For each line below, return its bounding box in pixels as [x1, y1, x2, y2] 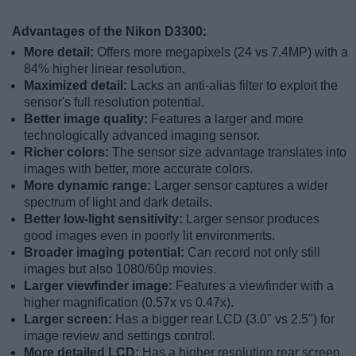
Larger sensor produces [186, 211, 319, 226]
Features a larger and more [151, 111, 304, 126]
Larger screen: [24, 311, 115, 326]
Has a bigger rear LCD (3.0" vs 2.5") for [115, 311, 335, 326]
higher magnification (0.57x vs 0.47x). [24, 295, 234, 309]
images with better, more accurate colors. [24, 161, 253, 176]
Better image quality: [24, 111, 151, 126]
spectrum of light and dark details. [24, 195, 212, 209]
